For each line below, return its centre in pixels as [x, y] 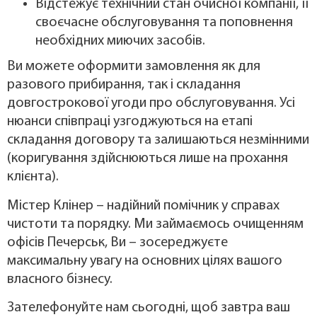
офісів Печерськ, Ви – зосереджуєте [117, 242]
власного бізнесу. [60, 279]
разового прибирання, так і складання [124, 85]
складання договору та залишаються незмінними [158, 140]
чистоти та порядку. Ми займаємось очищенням [155, 224]
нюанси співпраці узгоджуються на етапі [130, 122]
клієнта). [33, 177]
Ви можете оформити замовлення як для [134, 67]
